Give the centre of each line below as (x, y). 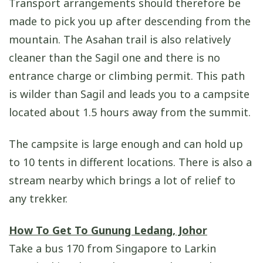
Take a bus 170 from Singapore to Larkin (112, 249)
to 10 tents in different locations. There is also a (130, 162)
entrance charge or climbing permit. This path (127, 75)
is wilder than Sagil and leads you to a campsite (129, 94)
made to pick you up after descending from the (130, 21)
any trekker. (38, 199)
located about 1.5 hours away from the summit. (130, 112)
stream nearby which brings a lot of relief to (122, 181)
